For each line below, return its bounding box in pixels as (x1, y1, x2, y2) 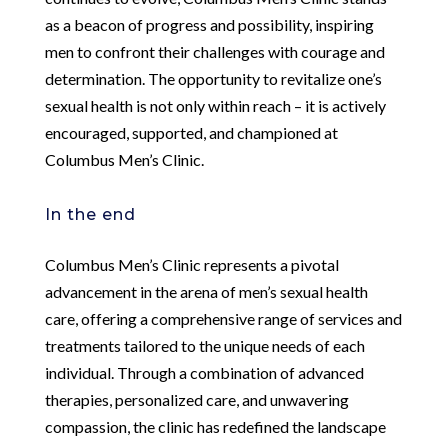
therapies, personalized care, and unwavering (44, 389, 349, 409)
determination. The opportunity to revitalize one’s (44, 68, 382, 88)
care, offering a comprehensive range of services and (44, 308, 402, 328)
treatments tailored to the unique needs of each (44, 335, 365, 355)
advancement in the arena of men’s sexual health (44, 281, 368, 301)
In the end (44, 204, 136, 224)
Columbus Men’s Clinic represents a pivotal (44, 254, 339, 274)
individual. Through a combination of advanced (44, 362, 364, 382)
